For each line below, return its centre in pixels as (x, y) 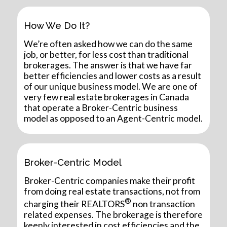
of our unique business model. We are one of (111, 87)
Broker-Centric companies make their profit (110, 181)
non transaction (163, 204)
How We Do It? (57, 25)
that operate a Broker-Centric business (101, 108)
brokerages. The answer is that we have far (108, 65)
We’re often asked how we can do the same (108, 44)
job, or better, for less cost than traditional (106, 55)
